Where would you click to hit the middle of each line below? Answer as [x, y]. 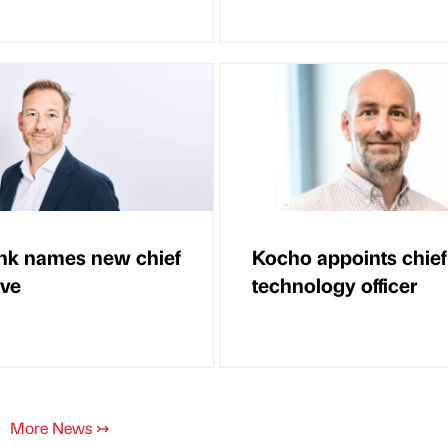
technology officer [334, 284]
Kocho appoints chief [349, 256]
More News [52, 427]
